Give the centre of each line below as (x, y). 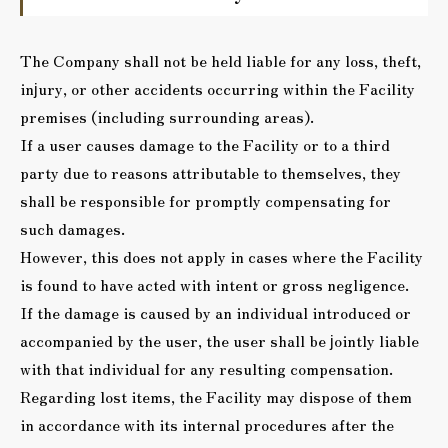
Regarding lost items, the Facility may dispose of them (216, 396)
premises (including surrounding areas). (167, 116)
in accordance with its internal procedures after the (207, 424)
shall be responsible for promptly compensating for (205, 200)
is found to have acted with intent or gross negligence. (214, 284)
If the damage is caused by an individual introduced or (215, 312)
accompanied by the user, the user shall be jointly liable (219, 340)
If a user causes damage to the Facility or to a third (205, 144)
